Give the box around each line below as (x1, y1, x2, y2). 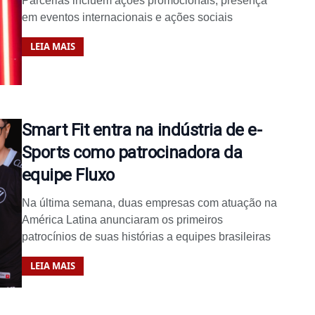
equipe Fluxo (21, 165, 115, 185)
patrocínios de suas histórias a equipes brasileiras (21, 230, 271, 243)
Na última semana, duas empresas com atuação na (21, 196, 277, 209)
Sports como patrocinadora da (21, 142, 243, 162)
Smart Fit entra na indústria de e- (21, 120, 262, 140)
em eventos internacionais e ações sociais (21, 11, 233, 23)
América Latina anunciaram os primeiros (21, 213, 223, 226)
